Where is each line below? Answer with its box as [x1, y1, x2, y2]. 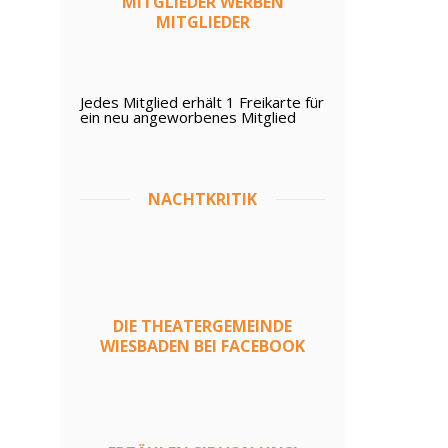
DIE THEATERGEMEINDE [113, 315, 293, 337]
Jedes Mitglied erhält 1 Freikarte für [80, 92, 325, 112]
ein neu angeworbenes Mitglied [80, 107, 297, 127]
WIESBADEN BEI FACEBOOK [100, 335, 306, 357]
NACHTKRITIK [148, 188, 258, 210]
